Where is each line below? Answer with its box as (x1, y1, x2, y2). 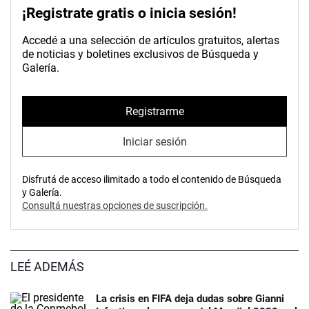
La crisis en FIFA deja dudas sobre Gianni (96, 292, 284, 306)
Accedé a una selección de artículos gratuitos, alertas (22, 34, 279, 48)
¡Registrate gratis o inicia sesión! (22, 5, 237, 22)
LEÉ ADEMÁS (10, 259, 84, 275)
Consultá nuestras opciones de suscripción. (22, 200, 208, 212)
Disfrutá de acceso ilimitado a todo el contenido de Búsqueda (22, 174, 281, 186)
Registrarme (125, 104, 184, 118)
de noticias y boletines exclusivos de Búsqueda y (22, 48, 259, 61)
